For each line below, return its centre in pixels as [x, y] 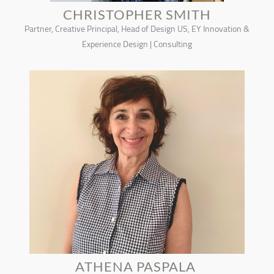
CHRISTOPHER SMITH [137, 14]
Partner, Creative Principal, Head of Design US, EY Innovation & [137, 29]
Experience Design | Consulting [137, 44]
